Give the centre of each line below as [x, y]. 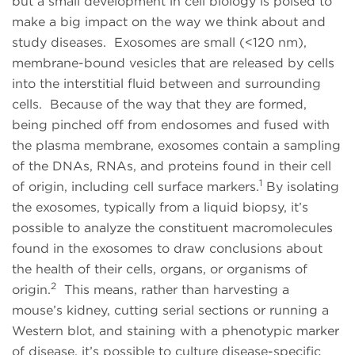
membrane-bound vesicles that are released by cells [173, 63]
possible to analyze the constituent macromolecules [172, 228]
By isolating [301, 187]
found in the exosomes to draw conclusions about [167, 249]
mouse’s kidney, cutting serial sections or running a [170, 311]
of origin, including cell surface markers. [136, 187]
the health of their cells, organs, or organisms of [160, 269]
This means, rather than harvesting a [173, 290]
